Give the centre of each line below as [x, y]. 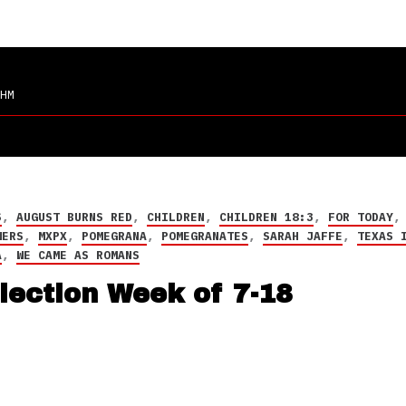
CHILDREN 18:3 [266, 217]
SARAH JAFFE [302, 236]
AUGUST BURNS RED [74, 217]
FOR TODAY [360, 217]
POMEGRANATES [204, 236]
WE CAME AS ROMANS [77, 255]
